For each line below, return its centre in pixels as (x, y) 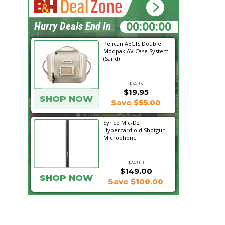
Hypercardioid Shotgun (135, 130)
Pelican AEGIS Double (132, 43)
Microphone (120, 137)
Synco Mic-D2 (122, 122)
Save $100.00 (136, 182)
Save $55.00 (136, 103)
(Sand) (111, 59)
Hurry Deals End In (73, 26)
